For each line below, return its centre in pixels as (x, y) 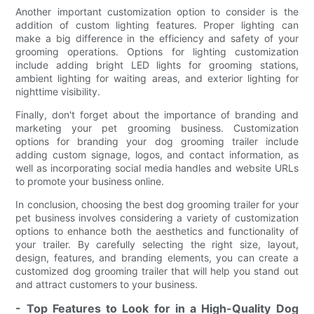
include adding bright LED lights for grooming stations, (157, 64)
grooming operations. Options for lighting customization (157, 51)
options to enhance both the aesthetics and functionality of (157, 231)
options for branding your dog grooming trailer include (157, 141)
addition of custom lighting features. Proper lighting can (157, 25)
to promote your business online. (90, 181)
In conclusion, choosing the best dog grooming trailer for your (157, 204)
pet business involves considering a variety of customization (157, 217)
